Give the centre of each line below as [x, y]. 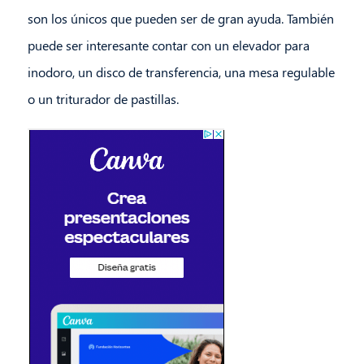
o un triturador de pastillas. [103, 99]
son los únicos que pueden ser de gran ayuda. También [180, 19]
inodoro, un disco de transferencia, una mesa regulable [181, 72]
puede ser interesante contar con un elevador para [168, 45]
